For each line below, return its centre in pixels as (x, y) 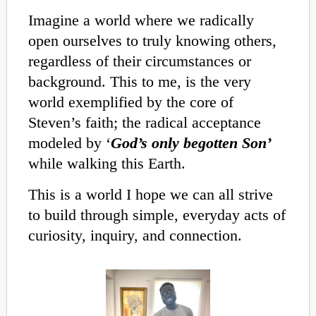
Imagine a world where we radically (141, 20)
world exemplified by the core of (131, 102)
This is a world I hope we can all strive (151, 194)
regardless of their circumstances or (140, 61)
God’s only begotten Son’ (191, 143)
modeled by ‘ (69, 143)
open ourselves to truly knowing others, (152, 41)
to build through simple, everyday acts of (157, 214)
